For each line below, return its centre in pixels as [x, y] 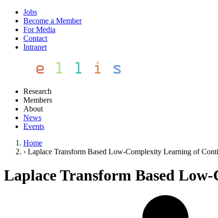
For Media [39, 29]
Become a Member [53, 21]
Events [34, 126]
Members [38, 100]
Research [37, 91]
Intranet [35, 47]
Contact [35, 38]
